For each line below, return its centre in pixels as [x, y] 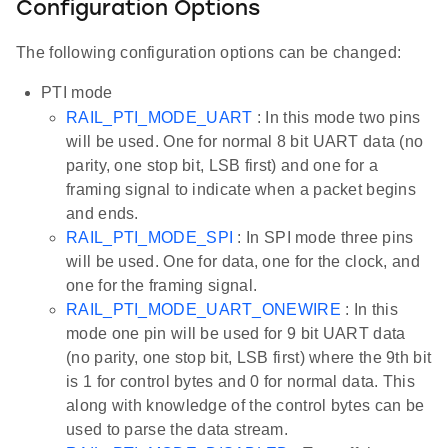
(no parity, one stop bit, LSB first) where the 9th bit [249, 358]
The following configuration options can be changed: [209, 53]
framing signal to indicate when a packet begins [241, 190]
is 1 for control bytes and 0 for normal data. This [240, 382]
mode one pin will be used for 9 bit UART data [236, 334]
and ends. [102, 214]
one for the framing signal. [162, 286]
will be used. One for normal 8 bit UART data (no [245, 142]
